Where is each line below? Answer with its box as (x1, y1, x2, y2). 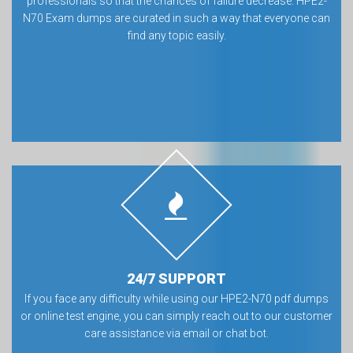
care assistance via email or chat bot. (84, 327, 269, 340)
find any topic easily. (127, 29, 226, 42)
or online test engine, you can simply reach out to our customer (20, 310, 333, 322)
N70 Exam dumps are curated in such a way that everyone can (23, 12, 330, 24)
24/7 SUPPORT (127, 270, 226, 287)
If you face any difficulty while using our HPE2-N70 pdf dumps (24, 292, 329, 305)
